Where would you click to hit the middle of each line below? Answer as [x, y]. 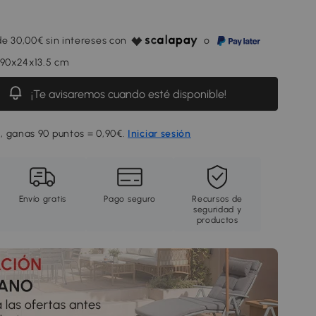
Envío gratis [42, 199]
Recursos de [218, 199]
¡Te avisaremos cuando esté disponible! [128, 94]
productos [217, 220]
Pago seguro [130, 199]
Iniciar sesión [159, 134]
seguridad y [217, 209]
